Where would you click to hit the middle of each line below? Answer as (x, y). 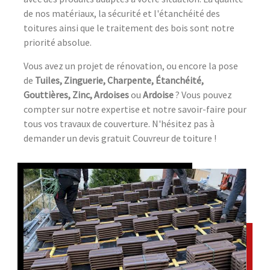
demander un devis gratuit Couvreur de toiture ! (120, 138)
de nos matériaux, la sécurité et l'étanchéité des (122, 13)
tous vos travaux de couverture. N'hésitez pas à (119, 123)
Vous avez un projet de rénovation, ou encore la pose (131, 65)
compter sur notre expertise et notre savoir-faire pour (135, 109)
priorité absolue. (58, 42)
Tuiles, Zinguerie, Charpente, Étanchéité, (119, 80)
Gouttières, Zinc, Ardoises (76, 94)
